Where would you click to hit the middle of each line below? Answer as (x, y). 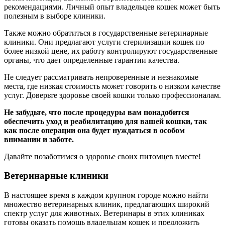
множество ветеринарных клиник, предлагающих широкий (107, 204)
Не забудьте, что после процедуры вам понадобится (97, 112)
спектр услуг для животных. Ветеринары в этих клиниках (104, 213)
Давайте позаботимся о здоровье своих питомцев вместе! (102, 156)
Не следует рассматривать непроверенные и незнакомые (101, 77)
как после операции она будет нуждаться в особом (94, 130)
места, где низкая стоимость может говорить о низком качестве (112, 86)
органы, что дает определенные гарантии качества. (92, 60)
